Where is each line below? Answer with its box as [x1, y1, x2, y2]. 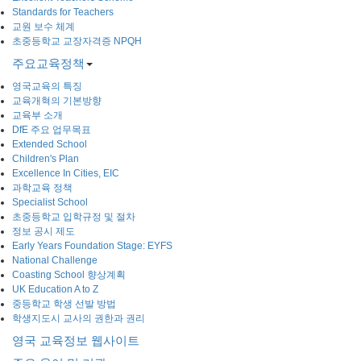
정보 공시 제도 [12, 225, 75, 237]
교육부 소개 [12, 109, 63, 121]
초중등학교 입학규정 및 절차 [12, 210, 135, 222]
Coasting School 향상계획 [12, 268, 126, 280]
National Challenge [12, 254, 98, 266]
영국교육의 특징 [12, 80, 82, 92]
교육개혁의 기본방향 [12, 94, 102, 106]
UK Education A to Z [12, 283, 98, 295]
